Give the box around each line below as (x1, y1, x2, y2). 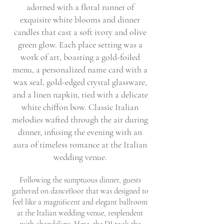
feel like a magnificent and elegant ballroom (12, 197, 147, 207)
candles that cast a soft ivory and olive (13, 26, 146, 37)
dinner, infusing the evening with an (18, 126, 142, 137)
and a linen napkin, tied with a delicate (12, 89, 148, 100)
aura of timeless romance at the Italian (13, 139, 147, 150)
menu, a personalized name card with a (12, 64, 147, 75)
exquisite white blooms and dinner (20, 14, 140, 25)
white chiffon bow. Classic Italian (21, 101, 138, 112)
